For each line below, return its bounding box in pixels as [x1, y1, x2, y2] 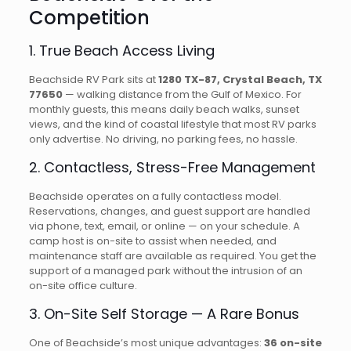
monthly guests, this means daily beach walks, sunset [28, 102, 299, 117]
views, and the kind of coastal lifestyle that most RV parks [28, 117, 317, 132]
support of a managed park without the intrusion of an [28, 263, 302, 278]
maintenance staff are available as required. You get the [28, 248, 317, 263]
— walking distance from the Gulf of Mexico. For [62, 87, 302, 102]
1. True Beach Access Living [28, 41, 215, 60]
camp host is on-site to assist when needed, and [28, 233, 277, 248]
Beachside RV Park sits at [28, 72, 158, 87]
